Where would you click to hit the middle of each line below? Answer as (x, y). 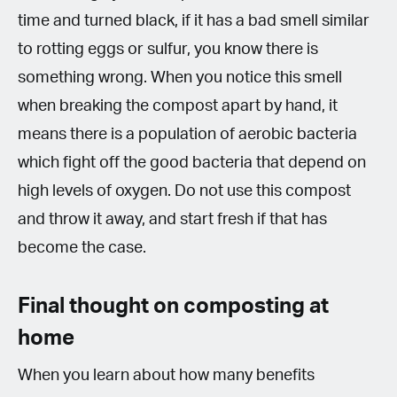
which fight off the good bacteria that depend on (192, 163)
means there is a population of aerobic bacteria (187, 134)
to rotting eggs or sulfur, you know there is (168, 49)
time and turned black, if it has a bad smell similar (194, 21)
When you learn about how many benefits (166, 375)
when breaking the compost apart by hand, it (178, 106)
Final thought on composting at (173, 306)
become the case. (82, 248)
